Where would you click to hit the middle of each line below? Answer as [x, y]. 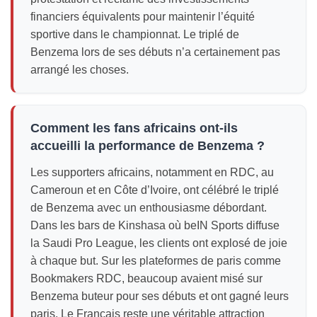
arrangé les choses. [80, 69]
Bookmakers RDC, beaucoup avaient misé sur [146, 278]
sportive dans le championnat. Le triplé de [135, 34]
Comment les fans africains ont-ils [134, 128]
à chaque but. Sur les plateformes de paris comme [156, 260]
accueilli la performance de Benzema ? [148, 145]
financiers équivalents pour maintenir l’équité [143, 16]
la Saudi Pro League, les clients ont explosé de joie [159, 243]
